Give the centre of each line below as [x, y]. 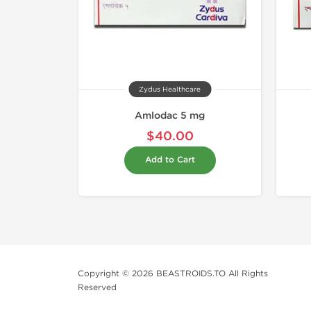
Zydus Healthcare [170, 90]
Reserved [97, 288]
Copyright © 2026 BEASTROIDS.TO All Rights [173, 274]
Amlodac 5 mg [170, 116]
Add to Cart [170, 160]
